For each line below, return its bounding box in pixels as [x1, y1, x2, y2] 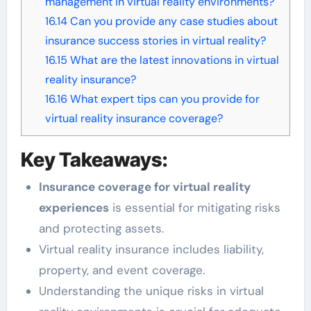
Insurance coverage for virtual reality [38, 179, 251, 195]
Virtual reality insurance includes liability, [38, 242, 264, 258]
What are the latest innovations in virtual [67, 52, 279, 67]
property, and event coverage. [38, 262, 205, 278]
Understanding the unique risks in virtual [38, 283, 264, 299]
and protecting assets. [38, 221, 164, 237]
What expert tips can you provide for [67, 91, 260, 106]
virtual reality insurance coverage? [44, 110, 223, 126]
